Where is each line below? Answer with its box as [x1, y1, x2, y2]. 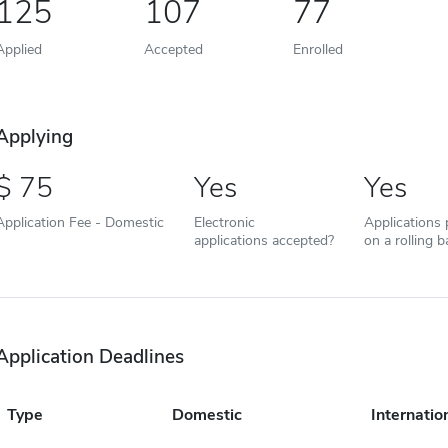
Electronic [193, 212, 255, 232]
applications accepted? [193, 230, 334, 250]
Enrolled [292, 39, 343, 59]
